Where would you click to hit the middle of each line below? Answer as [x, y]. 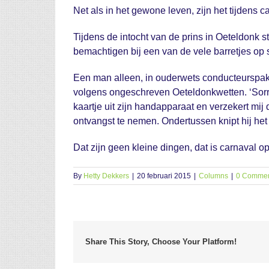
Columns [213, 176]
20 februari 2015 [164, 176]
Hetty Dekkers [106, 176]
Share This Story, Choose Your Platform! [161, 242]
